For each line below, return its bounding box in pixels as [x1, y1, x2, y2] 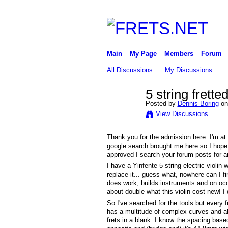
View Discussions [155, 109, 208, 118]
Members [164, 49, 193, 58]
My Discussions [165, 66, 213, 74]
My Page [129, 49, 157, 58]
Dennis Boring [177, 99, 219, 107]
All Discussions [106, 66, 153, 74]
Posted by [145, 99, 178, 107]
